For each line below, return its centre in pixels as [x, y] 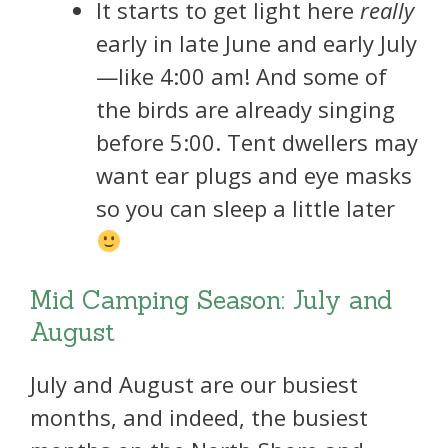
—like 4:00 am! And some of [241, 75]
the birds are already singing [245, 108]
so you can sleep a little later [245, 207]
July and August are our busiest [194, 384]
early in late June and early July [256, 42]
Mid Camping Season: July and [211, 300]
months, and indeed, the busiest [199, 417]
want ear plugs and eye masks [254, 174]
